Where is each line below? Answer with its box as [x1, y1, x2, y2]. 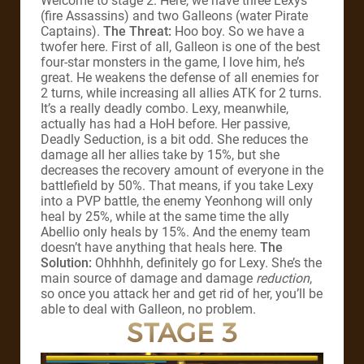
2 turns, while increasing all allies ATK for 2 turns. [41, 84, 322, 101]
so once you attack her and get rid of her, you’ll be [41, 285, 323, 301]
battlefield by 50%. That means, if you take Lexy [41, 177, 314, 193]
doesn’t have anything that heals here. [41, 239, 260, 255]
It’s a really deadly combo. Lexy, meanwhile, [41, 100, 288, 116]
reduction [256, 270, 310, 286]
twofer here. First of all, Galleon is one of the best [41, 38, 320, 54]
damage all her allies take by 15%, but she [41, 146, 279, 162]
